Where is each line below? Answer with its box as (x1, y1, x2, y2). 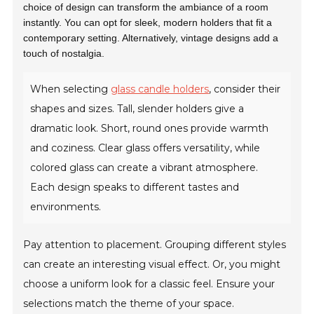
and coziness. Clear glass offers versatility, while (30, 142, 261, 155)
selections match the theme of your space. (23, 297, 235, 310)
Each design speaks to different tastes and (30, 181, 240, 194)
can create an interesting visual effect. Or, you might (23, 258, 281, 271)
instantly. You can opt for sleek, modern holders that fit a (23, 17, 273, 29)
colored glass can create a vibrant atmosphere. (30, 161, 259, 175)
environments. (30, 200, 102, 214)
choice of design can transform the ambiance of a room (23, 1, 269, 13)
